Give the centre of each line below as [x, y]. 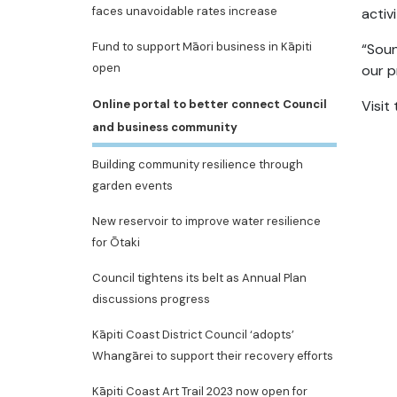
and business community [165, 127]
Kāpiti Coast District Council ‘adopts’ [193, 335]
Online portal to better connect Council [210, 104]
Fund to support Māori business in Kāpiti [202, 47]
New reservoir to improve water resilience [206, 221]
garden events [132, 186]
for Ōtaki [116, 242]
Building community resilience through [198, 164]
